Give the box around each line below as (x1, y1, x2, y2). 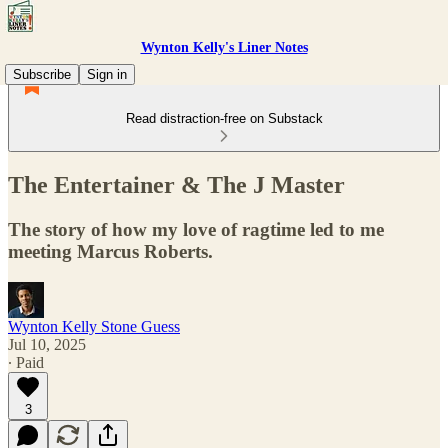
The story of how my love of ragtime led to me (8, 218, 384, 240)
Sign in (87, 67, 127, 82)
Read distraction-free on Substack (125, 111, 323, 126)
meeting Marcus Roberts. (8, 240, 213, 262)
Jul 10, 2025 (8, 335, 86, 353)
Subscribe (13, 67, 71, 82)
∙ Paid (8, 353, 44, 371)
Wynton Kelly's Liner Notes (140, 40, 308, 55)
